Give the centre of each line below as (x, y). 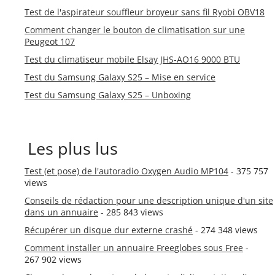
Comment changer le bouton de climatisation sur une (135, 30)
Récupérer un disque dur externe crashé (109, 230)
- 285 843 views (131, 212)
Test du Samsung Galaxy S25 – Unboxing (108, 95)
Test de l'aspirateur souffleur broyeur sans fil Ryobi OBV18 (145, 12)
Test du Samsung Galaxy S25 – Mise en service (120, 77)
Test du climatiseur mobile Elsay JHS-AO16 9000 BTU (132, 59)
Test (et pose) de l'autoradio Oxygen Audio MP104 (126, 171)
